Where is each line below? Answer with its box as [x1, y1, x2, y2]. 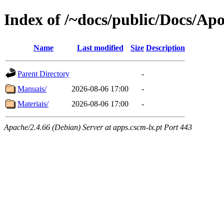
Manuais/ [17, 84, 46, 93]
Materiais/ [17, 99, 48, 108]
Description [146, 43, 185, 52]
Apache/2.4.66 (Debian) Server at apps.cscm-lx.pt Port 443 [4, 122, 192, 131]
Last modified [76, 43, 123, 52]
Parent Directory [17, 69, 69, 78]
